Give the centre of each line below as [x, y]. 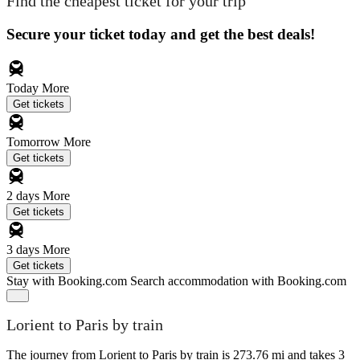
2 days [25, 195]
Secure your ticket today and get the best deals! [161, 34]
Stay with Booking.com [67, 280]
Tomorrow [35, 141]
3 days [25, 249]
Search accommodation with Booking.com [238, 280]
